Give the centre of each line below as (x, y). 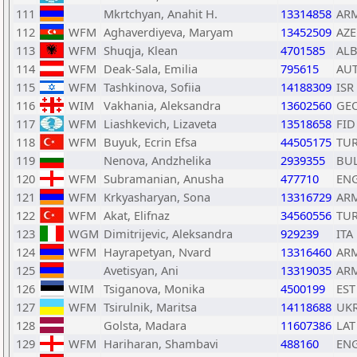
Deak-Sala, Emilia (151, 69)
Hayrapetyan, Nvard (157, 252)
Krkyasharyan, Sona (157, 197)
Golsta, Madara (145, 325)
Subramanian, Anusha (164, 178)
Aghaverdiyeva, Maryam (169, 32)
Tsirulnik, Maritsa (150, 307)
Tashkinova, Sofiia (152, 87)
